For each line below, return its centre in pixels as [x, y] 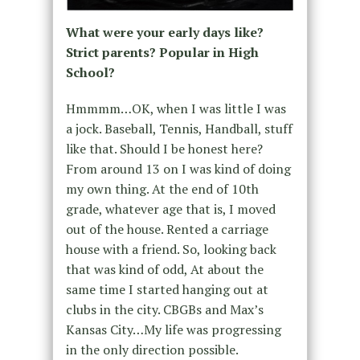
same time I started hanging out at [167, 289]
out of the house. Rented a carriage [167, 229]
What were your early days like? [164, 32]
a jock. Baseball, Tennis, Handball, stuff [179, 128]
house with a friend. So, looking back [171, 249]
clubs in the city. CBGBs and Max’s [164, 309]
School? [90, 72]
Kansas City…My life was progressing [173, 329]
